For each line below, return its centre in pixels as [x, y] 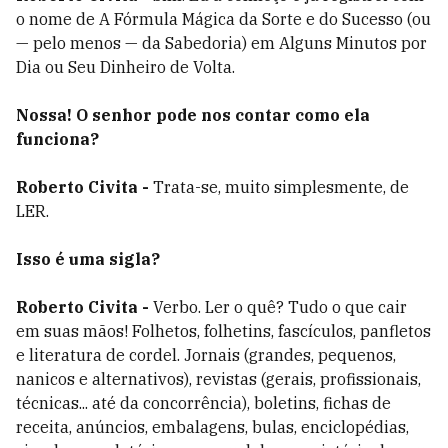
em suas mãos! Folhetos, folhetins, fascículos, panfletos [223, 331]
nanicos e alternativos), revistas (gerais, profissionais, [218, 379]
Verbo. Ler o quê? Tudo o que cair [280, 307]
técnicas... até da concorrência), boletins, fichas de [203, 403]
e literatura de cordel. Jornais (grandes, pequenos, [206, 355]
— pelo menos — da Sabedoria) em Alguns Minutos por [221, 43]
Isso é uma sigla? [88, 259]
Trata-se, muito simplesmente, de [281, 187]
